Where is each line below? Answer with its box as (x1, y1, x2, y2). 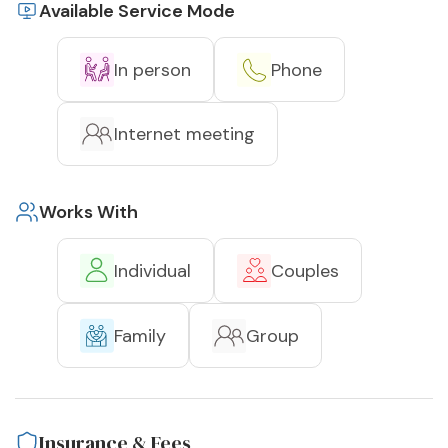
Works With (39, 200, 138, 225)
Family (114, 323, 166, 348)
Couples (271, 258, 339, 283)
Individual (114, 258, 191, 283)
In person (114, 57, 191, 82)
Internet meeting (114, 122, 255, 147)
